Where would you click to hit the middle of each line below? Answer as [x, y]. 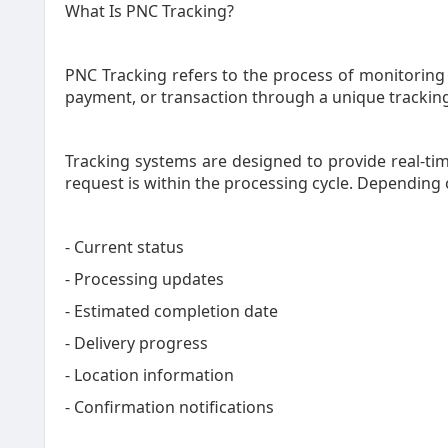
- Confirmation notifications [169, 407]
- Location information [149, 375]
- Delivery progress [136, 343]
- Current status [124, 247]
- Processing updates [144, 279]
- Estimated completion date [171, 311]
